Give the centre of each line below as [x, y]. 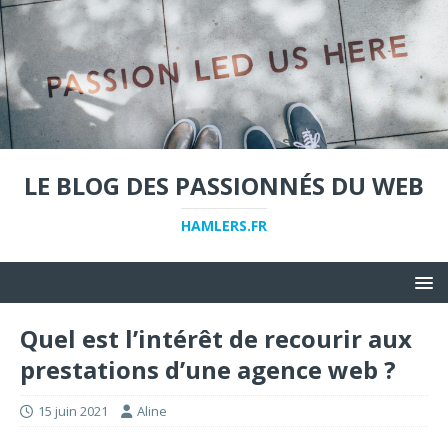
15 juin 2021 [73, 410]
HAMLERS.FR [224, 225]
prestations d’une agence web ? [208, 369]
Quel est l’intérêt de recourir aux [216, 338]
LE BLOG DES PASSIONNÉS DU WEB [224, 185]
